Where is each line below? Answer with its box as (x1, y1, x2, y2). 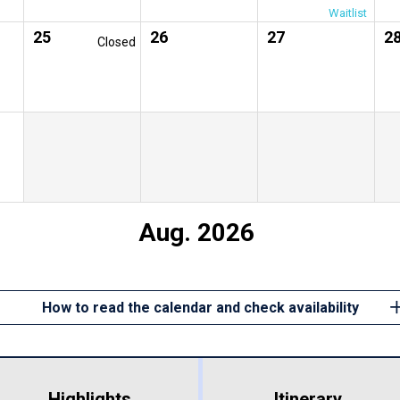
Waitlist (329, 5, 367, 20)
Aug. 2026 (138, 217, 254, 247)
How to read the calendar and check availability (41, 298, 359, 316)
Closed (97, 34, 136, 49)
